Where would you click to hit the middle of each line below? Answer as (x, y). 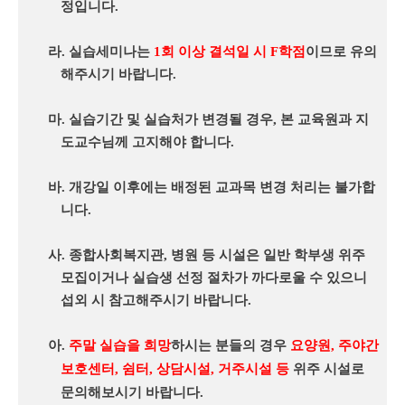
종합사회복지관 (117, 255)
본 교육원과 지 (325, 120)
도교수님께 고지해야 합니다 (145, 142)
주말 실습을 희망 (120, 346)
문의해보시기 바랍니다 (130, 393)
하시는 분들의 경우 (231, 346)
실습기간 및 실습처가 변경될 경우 (171, 120)
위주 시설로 (328, 369)
